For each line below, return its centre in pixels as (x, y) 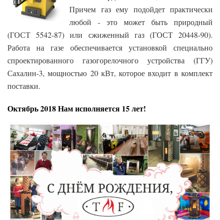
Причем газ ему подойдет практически (141, 9)
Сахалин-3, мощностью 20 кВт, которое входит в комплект (110, 73)
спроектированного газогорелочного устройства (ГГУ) (110, 60)
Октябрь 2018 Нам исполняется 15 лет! (77, 109)
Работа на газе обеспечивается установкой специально (110, 48)
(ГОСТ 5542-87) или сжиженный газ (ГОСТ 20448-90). (110, 35)
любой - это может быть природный (141, 22)
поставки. (24, 86)
